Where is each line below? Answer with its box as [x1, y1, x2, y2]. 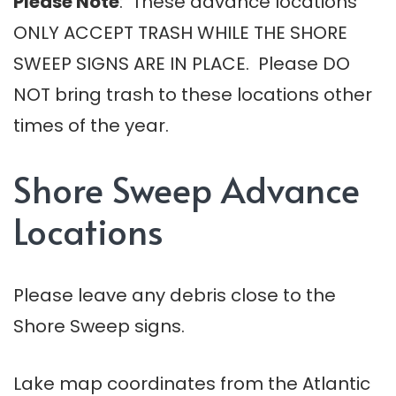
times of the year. [13, 113, 169, 139]
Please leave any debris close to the [13, 283, 336, 308]
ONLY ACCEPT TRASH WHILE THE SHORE [13, 20, 347, 46]
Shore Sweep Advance [13, 164, 360, 214]
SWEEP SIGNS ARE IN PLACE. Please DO [13, 51, 350, 77]
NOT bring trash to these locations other [13, 82, 372, 108]
